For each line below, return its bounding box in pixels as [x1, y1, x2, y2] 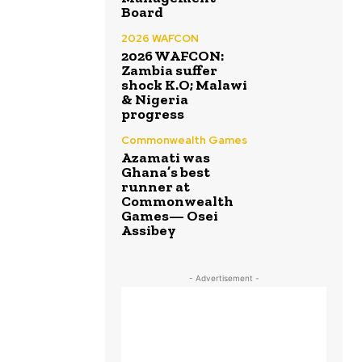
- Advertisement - [188, 273, 259, 283]
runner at [121, 178, 190, 196]
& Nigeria [121, 90, 188, 108]
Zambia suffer [121, 61, 217, 79]
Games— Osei [121, 207, 218, 225]
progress [121, 105, 184, 123]
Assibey [121, 221, 176, 239]
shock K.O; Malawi [121, 76, 247, 94]
